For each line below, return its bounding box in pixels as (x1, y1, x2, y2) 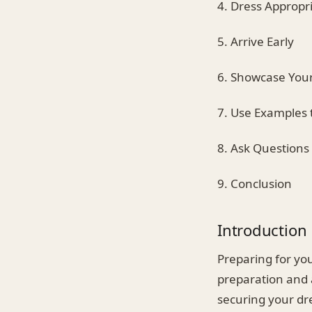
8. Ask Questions (217, 140, 309, 157)
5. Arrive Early (217, 33, 294, 50)
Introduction (217, 219, 307, 241)
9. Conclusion (217, 175, 292, 192)
